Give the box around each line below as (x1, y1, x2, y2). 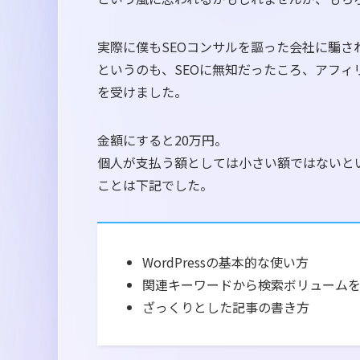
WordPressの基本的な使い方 (142, 252, 309, 272)
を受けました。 (97, 81, 187, 101)
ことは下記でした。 (97, 174, 213, 194)
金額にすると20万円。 (97, 129, 227, 149)
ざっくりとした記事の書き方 (142, 297, 309, 317)
